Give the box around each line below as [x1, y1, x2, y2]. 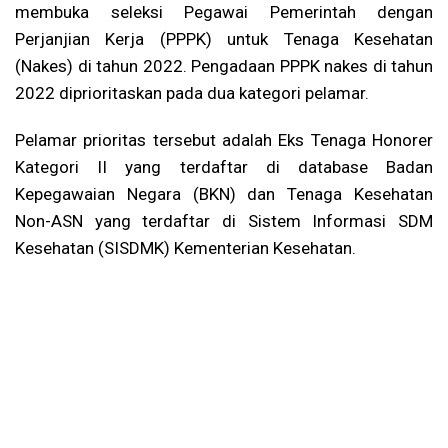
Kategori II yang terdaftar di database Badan [15, 157, 433, 177]
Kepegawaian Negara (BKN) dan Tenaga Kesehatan [15, 184, 433, 204]
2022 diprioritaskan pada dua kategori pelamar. [15, 83, 369, 103]
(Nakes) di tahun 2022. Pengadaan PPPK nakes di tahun [15, 56, 433, 76]
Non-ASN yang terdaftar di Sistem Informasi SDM [15, 211, 433, 231]
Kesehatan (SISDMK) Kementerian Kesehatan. [15, 238, 356, 258]
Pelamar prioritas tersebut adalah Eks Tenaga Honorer [15, 130, 433, 150]
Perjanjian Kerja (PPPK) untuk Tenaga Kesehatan [15, 29, 433, 49]
